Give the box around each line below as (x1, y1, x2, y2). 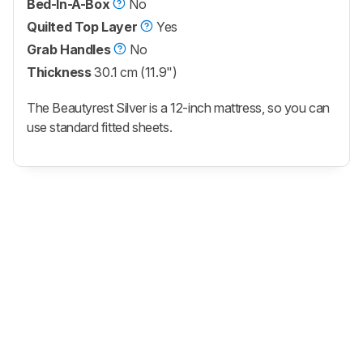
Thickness (27, 64, 92, 81)
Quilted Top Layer (27, 19, 138, 36)
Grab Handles (27, 41, 111, 58)
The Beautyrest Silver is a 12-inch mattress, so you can (27, 100, 331, 117)
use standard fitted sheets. (27, 119, 173, 136)
